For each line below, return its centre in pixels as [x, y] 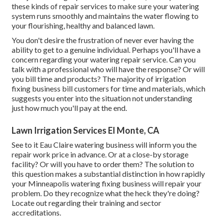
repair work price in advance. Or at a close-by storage [100, 154]
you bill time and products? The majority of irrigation [99, 78]
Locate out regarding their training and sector [86, 202]
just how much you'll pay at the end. [69, 108]
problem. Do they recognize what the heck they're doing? [106, 193]
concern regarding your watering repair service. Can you [104, 59]
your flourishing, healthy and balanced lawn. [83, 25]
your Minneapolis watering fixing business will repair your [107, 183]
